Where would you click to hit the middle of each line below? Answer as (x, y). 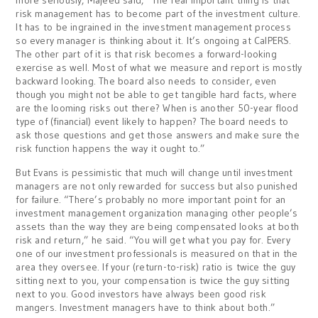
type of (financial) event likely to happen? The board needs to (152, 121)
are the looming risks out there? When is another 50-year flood (157, 108)
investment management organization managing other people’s (157, 213)
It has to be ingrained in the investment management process (153, 27)
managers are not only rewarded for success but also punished (157, 186)
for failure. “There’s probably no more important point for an (151, 199)
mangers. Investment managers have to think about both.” (146, 307)
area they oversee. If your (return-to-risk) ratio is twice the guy (156, 267)
